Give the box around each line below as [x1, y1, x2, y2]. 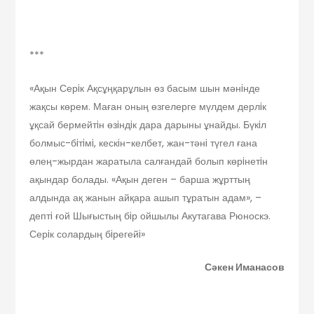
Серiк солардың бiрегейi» [29, 227, 146, 242]
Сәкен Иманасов [204, 260, 285, 275]
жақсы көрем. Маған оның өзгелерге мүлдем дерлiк [29, 100, 267, 114]
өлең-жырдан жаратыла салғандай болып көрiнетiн [29, 154, 268, 169]
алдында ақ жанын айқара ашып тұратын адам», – [29, 191, 262, 205]
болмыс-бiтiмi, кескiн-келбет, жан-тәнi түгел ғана [29, 136, 258, 151]
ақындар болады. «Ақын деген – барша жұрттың [29, 172, 251, 187]
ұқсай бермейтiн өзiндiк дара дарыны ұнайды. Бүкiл [29, 118, 267, 132]
